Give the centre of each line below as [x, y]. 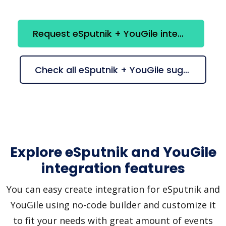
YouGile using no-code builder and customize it [113, 205]
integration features [113, 168]
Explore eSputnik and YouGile [113, 152]
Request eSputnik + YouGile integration [181, 33]
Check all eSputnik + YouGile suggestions [186, 70]
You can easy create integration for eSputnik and [113, 189]
